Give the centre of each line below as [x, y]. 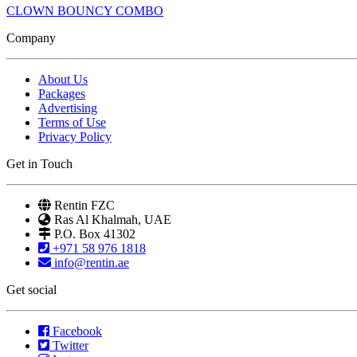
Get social [31, 289]
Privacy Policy [75, 136]
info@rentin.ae [92, 262]
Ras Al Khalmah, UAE [113, 219]
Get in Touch [39, 163]
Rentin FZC [84, 205]
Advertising [68, 108]
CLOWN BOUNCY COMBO [85, 10]
